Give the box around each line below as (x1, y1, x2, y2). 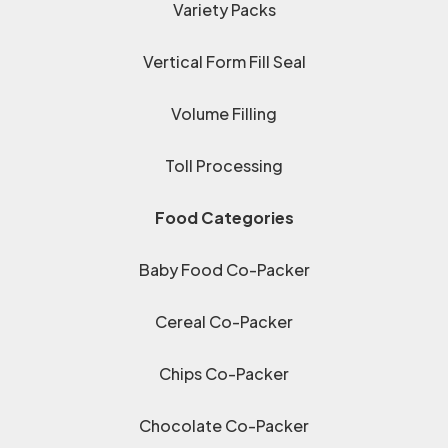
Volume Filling (171, 103, 277, 125)
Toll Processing (165, 155, 283, 177)
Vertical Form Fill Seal (142, 51, 306, 73)
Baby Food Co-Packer (138, 259, 310, 281)
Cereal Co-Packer (155, 311, 293, 333)
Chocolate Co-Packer (139, 415, 309, 437)
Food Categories (154, 207, 294, 229)
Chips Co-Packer (159, 363, 289, 385)
